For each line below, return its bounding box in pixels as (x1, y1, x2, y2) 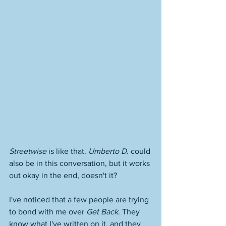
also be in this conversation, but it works (9, 159, 152, 167)
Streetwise (9, 147, 46, 155)
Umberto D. (88, 147, 129, 155)
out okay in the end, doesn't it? (9, 171, 119, 180)
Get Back (86, 207, 118, 216)
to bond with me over (9, 207, 86, 216)
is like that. (46, 147, 88, 155)
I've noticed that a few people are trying (9, 195, 151, 204)
